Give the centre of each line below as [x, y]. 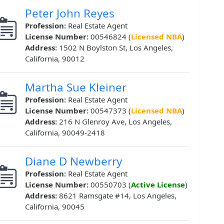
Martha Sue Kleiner [76, 87]
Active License [158, 185]
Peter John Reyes [70, 13]
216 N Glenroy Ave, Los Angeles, [115, 122]
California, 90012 [55, 59]
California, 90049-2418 [65, 133]
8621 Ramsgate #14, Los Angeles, [118, 196]
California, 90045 [55, 207]
